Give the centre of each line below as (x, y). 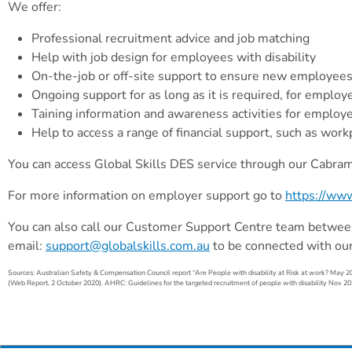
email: (27, 246)
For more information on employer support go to (147, 196)
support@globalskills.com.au (128, 246)
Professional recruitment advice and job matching (170, 38)
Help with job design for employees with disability (174, 57)
